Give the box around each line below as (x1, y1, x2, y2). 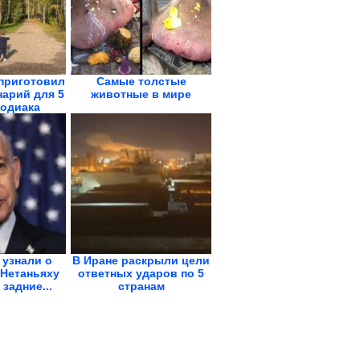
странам (117, 280, 165, 292)
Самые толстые (96, 75, 186, 88)
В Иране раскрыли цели (72, 254, 210, 267)
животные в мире (91, 88, 191, 100)
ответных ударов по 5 (78, 267, 204, 280)
